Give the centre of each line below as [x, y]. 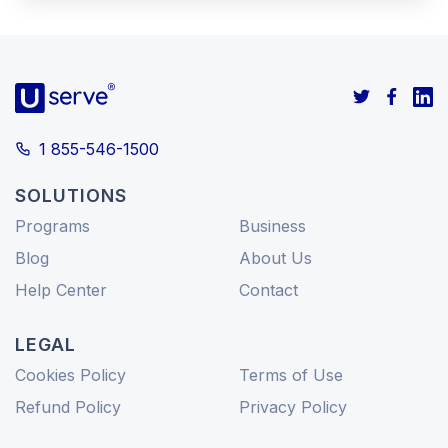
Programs [52, 225]
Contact [268, 289]
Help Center [61, 289]
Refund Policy [68, 406]
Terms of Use [291, 374]
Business [272, 225]
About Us [275, 257]
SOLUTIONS [71, 195]
